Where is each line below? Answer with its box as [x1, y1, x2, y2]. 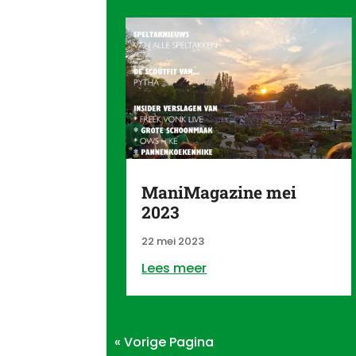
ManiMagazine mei [141, 181, 297, 204]
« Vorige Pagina [114, 333, 215, 352]
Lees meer [141, 259, 207, 278]
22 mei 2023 [141, 234, 205, 250]
